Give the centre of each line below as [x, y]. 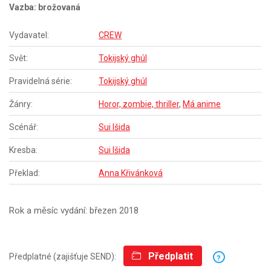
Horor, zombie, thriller [139, 104]
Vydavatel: [29, 35]
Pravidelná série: [41, 81]
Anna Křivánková [131, 173]
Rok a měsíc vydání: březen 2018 [74, 211]
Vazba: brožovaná [45, 8]
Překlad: [24, 173]
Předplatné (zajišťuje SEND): [66, 256]
